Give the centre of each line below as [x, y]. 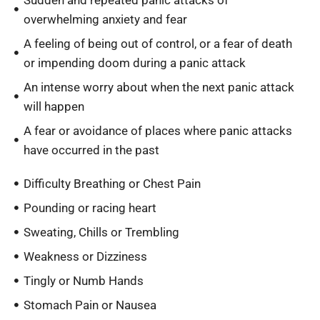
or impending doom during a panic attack [134, 63]
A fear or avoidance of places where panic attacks [157, 131]
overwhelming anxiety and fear [105, 19]
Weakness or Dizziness [85, 256]
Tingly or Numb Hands [83, 281]
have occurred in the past [91, 150]
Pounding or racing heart [90, 208]
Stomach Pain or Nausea [90, 305]
